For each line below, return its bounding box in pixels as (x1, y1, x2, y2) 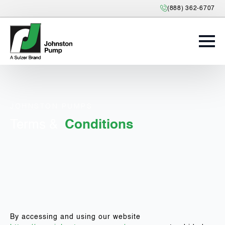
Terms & (10, 119, 58, 132)
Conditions (65, 119, 133, 132)
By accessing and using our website (10, 213, 141, 220)
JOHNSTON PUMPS (10, 103, 92, 110)
